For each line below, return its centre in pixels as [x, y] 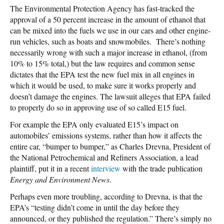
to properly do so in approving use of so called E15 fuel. [98, 107]
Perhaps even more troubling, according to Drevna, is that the [106, 196]
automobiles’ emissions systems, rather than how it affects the [106, 135]
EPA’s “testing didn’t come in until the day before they [95, 207]
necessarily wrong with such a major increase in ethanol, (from [108, 52]
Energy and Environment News [60, 179]
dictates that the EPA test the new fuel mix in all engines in [102, 74]
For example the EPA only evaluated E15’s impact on [94, 124]
